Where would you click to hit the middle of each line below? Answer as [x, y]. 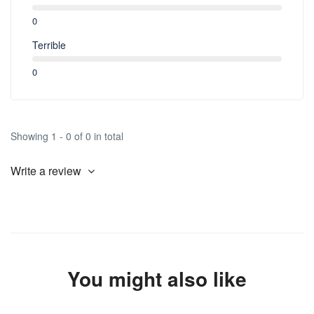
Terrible [49, 45]
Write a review [47, 170]
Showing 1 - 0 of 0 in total [67, 136]
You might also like [157, 278]
